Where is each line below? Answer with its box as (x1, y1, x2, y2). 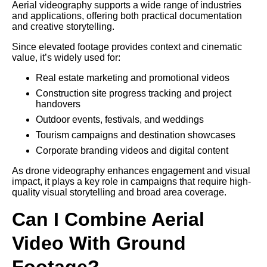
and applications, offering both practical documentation (12, 10, 242, 21)
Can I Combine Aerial (12, 208, 204, 230)
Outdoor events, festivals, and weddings (36, 114, 204, 125)
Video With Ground (12, 232, 186, 254)
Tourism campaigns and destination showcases (36, 129, 235, 140)
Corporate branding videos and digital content (36, 145, 228, 156)
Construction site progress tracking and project (36, 88, 231, 98)
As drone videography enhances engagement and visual (12, 165, 250, 176)
